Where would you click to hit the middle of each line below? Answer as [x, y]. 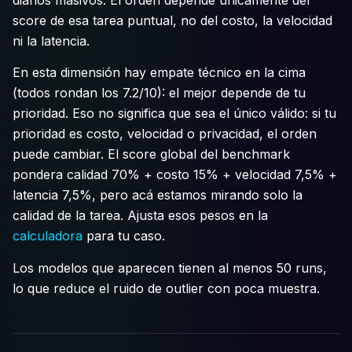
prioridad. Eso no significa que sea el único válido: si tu [174, 114]
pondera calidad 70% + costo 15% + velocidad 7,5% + [175, 175]
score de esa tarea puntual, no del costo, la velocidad [172, 20]
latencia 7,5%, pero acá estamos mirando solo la [158, 195]
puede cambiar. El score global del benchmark [151, 154]
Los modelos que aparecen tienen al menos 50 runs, [170, 268]
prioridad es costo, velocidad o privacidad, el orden [165, 134]
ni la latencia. [51, 40]
